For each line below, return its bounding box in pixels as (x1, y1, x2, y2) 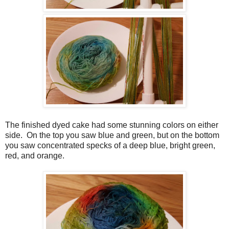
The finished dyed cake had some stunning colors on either (5, 120, 218, 129)
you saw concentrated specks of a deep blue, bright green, (5, 141, 215, 150)
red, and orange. (5, 151, 68, 160)
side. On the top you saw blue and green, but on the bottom (5, 130, 219, 140)
